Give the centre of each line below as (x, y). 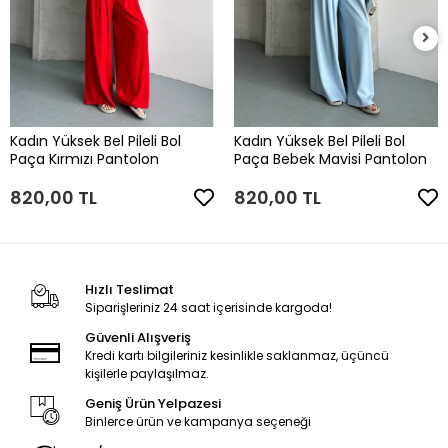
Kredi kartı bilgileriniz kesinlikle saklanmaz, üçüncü (236, 355)
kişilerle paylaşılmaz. (146, 373)
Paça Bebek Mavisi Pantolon (330, 158)
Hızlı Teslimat (129, 289)
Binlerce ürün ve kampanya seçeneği (197, 421)
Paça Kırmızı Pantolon (84, 158)
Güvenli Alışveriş (137, 337)
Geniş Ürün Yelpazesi (152, 403)
